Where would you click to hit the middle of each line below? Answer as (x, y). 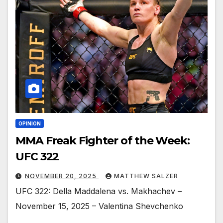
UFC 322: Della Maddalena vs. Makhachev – (99, 191)
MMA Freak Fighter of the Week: (103, 141)
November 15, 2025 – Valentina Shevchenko (99, 206)
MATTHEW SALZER (146, 176)
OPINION (30, 124)
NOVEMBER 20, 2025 (62, 176)
